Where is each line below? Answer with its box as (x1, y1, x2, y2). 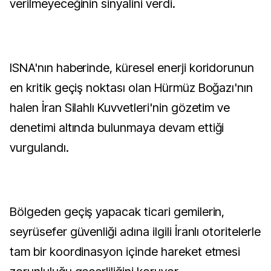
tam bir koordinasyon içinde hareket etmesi (10, 244, 241, 259)
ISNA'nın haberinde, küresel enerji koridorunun (10, 60, 255, 75)
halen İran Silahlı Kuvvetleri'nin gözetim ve (10, 100, 230, 115)
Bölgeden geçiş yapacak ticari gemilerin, (10, 204, 225, 219)
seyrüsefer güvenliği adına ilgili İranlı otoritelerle (10, 224, 261, 239)
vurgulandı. (10, 140, 69, 155)
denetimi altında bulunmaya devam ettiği (10, 120, 224, 135)
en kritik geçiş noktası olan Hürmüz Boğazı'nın (10, 80, 253, 95)
